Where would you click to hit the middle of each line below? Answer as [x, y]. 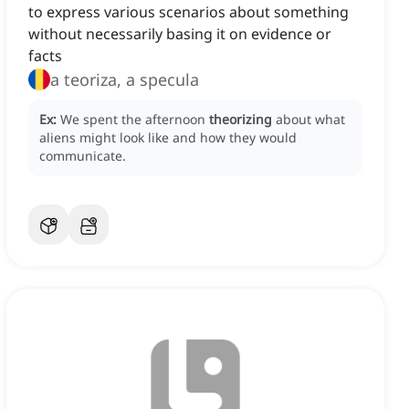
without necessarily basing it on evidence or [180, 34]
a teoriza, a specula [125, 80]
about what [310, 120]
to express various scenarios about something [189, 12]
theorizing [241, 120]
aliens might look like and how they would [168, 138]
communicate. [83, 156]
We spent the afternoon [135, 120]
